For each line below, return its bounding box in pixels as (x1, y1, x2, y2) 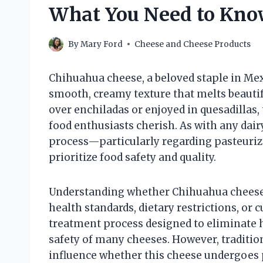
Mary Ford (80, 39, 123, 49)
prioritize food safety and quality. (49, 150, 216, 164)
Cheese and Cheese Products (134, 39, 251, 49)
